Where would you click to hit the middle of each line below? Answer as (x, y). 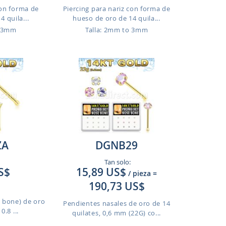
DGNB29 (117, 145)
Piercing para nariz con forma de (117, 9)
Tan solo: (117, 162)
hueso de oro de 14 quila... (117, 18)
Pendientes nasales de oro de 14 (117, 203)
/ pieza (140, 173)
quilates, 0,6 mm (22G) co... (117, 213)
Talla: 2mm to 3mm (117, 30)
